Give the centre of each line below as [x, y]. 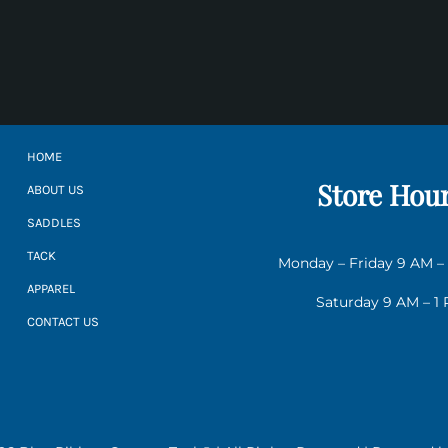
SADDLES [54, 223]
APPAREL [51, 289]
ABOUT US [56, 190]
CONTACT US [63, 322]
